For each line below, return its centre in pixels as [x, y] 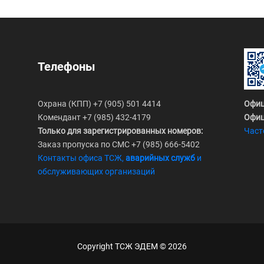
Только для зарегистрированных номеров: [120, 131]
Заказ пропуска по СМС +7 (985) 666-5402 [119, 144]
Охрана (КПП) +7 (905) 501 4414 [99, 103]
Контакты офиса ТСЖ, [82, 158]
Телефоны [67, 67]
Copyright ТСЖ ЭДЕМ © [123, 246]
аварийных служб [160, 158]
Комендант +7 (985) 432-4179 [94, 117]
